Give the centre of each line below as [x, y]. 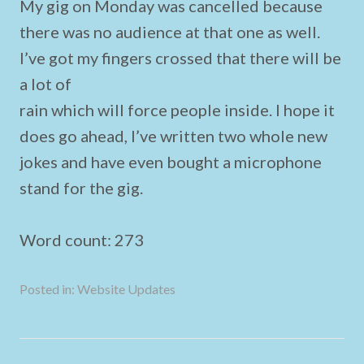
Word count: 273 [82, 240]
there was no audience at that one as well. [170, 32]
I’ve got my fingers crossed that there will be [180, 58]
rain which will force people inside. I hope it [177, 110]
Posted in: [48, 289]
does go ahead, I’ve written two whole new [173, 136]
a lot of [45, 84]
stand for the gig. [81, 188]
